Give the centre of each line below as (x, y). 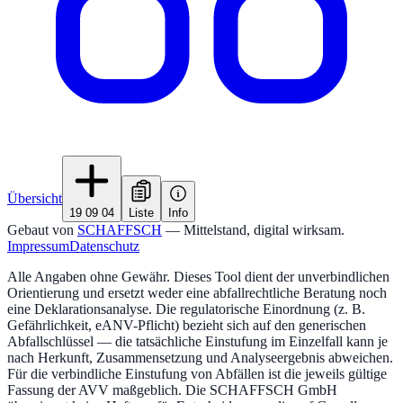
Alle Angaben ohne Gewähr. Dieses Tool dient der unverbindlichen (198, 277)
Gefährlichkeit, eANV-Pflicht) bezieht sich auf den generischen (187, 326)
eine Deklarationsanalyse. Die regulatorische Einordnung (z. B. (186, 309)
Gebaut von (40, 230)
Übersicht (35, 199)
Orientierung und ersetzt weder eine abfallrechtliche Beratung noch (197, 293)
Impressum (38, 246)
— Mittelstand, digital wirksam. (255, 230)
